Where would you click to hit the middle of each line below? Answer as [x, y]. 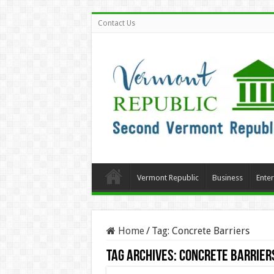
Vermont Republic [168, 178]
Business [227, 178]
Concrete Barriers [210, 231]
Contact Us [116, 23]
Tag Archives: [143, 257]
